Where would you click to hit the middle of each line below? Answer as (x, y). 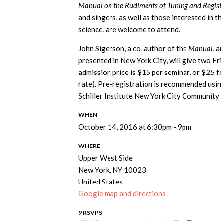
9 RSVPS (90, 212)
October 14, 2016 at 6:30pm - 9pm (135, 127)
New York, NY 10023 (112, 169)
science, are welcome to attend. (130, 29)
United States (101, 181)
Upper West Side (106, 158)
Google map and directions (122, 193)
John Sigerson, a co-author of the (133, 48)
